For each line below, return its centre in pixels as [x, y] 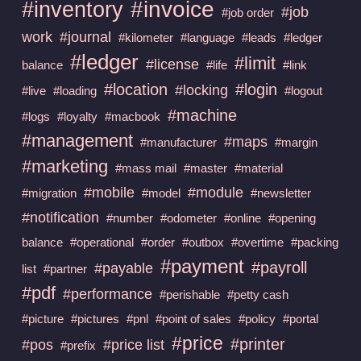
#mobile [109, 192]
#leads [259, 37]
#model [161, 193]
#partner [65, 268]
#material [258, 168]
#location [135, 89]
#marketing [64, 166]
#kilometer [145, 37]
